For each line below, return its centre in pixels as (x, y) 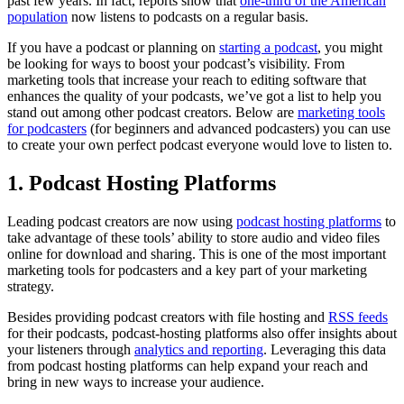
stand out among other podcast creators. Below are (152, 112)
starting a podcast (268, 47)
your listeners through (71, 349)
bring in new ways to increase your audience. (138, 381)
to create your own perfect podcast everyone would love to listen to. (202, 144)
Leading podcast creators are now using (122, 221)
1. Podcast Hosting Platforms (142, 183)
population (37, 16)
